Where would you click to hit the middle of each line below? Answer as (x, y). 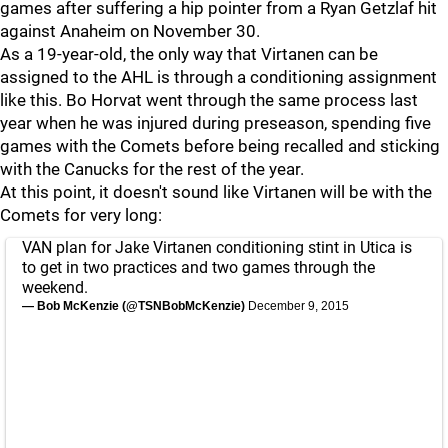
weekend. (55, 287)
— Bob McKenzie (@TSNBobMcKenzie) (135, 306)
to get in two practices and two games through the (198, 267)
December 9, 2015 (298, 306)
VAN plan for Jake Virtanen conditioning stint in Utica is (217, 247)
